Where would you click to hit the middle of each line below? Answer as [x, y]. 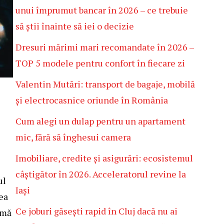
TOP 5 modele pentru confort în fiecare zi [100, 63]
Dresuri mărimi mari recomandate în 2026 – [105, 47]
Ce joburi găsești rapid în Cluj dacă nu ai [96, 211]
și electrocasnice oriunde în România [92, 100]
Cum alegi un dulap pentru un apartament [100, 121]
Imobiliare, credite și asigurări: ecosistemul [104, 158]
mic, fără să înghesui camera [73, 137]
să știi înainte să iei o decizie [75, 26]
